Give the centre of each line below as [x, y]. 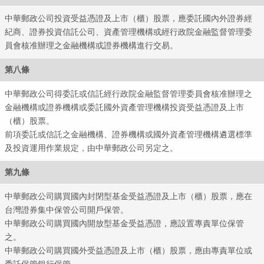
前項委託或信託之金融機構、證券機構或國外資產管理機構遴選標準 [129, 134]
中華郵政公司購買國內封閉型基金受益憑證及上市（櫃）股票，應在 [129, 196]
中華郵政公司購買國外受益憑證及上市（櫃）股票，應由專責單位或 [129, 250]
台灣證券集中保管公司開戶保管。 [67, 209]
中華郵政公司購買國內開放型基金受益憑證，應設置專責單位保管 [125, 223]
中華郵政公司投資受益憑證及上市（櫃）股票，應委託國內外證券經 [129, 18]
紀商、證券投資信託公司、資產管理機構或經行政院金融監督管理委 [129, 32]
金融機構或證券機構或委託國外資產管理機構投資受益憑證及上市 [125, 107]
